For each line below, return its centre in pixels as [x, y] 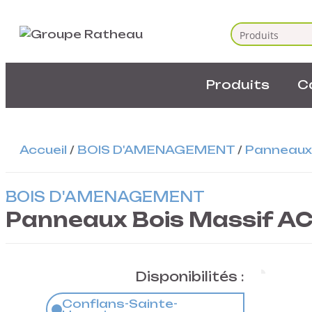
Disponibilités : [190, 276]
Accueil [43, 150]
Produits [237, 85]
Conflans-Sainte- [120, 304]
